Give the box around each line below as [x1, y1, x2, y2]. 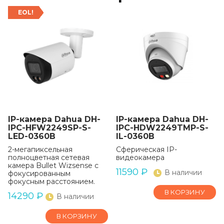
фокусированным [8, 169, 70, 178]
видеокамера [116, 153, 164, 162]
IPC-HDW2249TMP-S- [116, 123, 208, 132]
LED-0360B [8, 131, 55, 141]
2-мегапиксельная [8, 145, 72, 154]
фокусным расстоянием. [8, 177, 95, 186]
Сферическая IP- [116, 145, 177, 154]
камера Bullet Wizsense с [8, 161, 98, 170]
